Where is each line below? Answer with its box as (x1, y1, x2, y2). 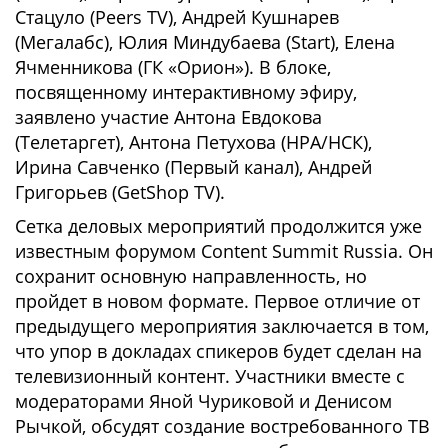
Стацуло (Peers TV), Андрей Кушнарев (15, 5, 339, 29)
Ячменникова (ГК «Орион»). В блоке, (15, 55, 331, 79)
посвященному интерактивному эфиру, (15, 80, 357, 104)
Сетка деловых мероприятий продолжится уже (15, 214, 422, 238)
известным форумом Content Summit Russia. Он (15, 239, 433, 263)
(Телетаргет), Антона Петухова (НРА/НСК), (15, 130, 372, 154)
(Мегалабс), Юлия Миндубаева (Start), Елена (15, 30, 395, 54)
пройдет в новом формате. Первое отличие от (15, 289, 420, 313)
